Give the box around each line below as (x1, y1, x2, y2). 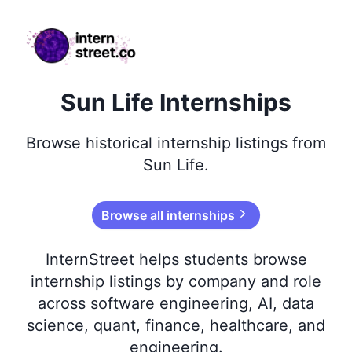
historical (86, 134, 152, 152)
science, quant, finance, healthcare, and (27, 316, 325, 335)
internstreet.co (18, 20, 104, 35)
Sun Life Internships (60, 88, 291, 116)
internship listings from (152, 134, 326, 152)
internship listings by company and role (31, 272, 321, 291)
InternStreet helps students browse (45, 250, 307, 269)
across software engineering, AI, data (38, 294, 314, 313)
